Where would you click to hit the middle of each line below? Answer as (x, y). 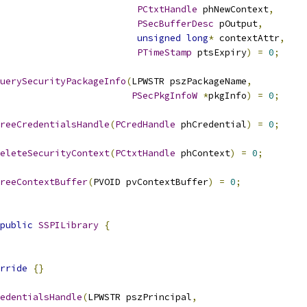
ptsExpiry (219, 52)
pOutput (236, 24)
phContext (203, 153)
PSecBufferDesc (175, 24)
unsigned (159, 38)
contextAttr (247, 38)
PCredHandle (145, 124)
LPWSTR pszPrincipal (140, 297)
